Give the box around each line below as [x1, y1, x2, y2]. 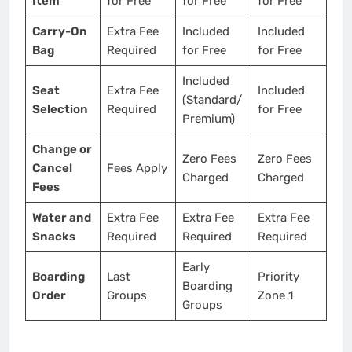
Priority [257, 269, 299, 284]
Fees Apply [106, 160, 167, 175]
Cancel [31, 160, 72, 175]
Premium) [181, 111, 235, 126]
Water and [31, 210, 91, 225]
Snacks [31, 229, 75, 244]
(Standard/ [181, 92, 242, 107]
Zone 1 [257, 288, 293, 302]
